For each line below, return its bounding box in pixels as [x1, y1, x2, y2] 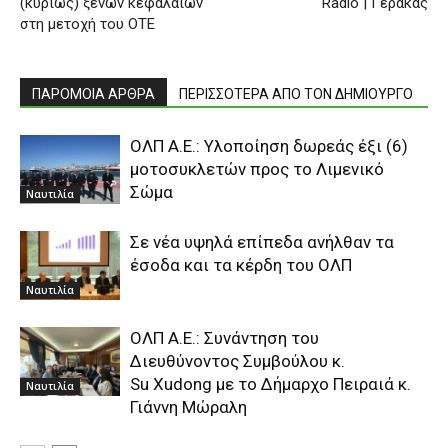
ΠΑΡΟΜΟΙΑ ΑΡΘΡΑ [32, 85, 155, 102]
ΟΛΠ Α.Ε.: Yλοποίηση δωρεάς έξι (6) [130, 135, 408, 156]
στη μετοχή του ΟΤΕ [20, 14, 155, 33]
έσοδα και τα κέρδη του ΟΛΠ [130, 254, 352, 275]
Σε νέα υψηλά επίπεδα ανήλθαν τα [130, 231, 394, 252]
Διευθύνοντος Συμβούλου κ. [130, 350, 345, 371]
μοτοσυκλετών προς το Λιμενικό [130, 158, 384, 179]
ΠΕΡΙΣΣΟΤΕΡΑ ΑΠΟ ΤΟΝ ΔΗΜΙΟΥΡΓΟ [179, 85, 413, 102]
